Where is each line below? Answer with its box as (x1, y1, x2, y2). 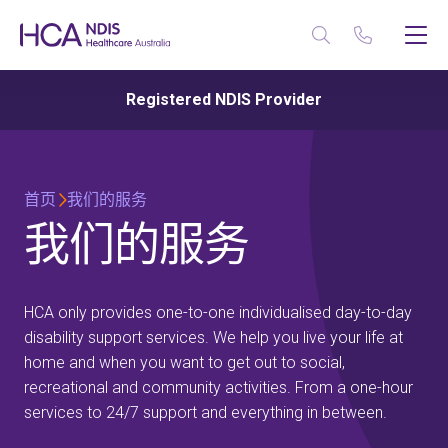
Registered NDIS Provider (126, 90, 322, 109)
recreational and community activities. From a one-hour (24, 378, 413, 397)
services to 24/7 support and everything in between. (24, 403, 387, 422)
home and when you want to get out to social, (24, 353, 345, 372)
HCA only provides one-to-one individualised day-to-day (24, 303, 412, 322)
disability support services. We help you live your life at (24, 328, 403, 347)
